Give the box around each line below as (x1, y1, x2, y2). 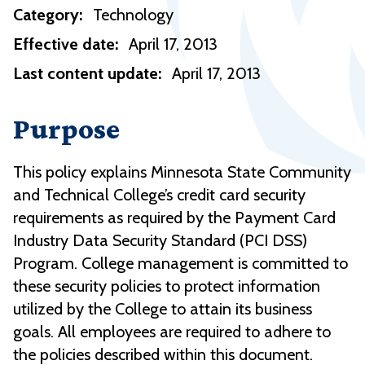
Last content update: (13, 64, 161, 84)
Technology (93, 5, 174, 25)
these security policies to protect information (13, 276, 320, 297)
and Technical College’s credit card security (13, 185, 306, 205)
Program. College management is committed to (13, 253, 348, 274)
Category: (13, 5, 82, 25)
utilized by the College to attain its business (13, 299, 312, 319)
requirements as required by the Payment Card (13, 208, 336, 228)
